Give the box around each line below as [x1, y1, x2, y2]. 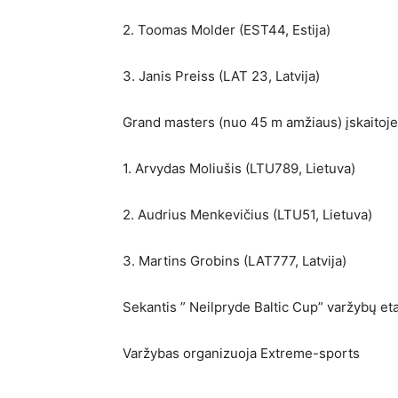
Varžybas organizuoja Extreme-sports [123, 345, 360, 362]
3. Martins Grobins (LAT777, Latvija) [123, 252, 346, 269]
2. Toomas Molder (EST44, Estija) [123, 21, 330, 38]
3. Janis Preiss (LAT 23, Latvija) [123, 68, 320, 84]
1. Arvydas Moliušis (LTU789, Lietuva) [123, 160, 355, 177]
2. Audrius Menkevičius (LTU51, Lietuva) [123, 206, 372, 223]
